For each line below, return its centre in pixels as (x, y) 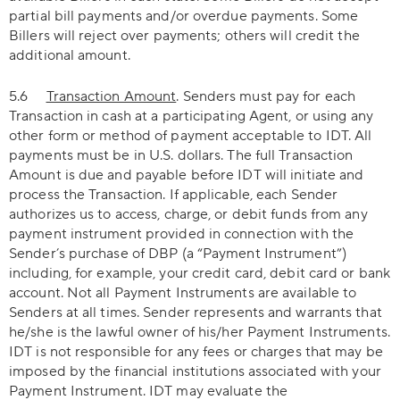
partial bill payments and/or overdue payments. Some (184, 16)
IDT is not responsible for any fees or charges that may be (196, 352)
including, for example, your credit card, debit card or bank (200, 273)
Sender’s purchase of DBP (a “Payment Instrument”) (178, 254)
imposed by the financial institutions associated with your (195, 371)
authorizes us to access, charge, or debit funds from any (188, 214)
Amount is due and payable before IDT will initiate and (187, 175)
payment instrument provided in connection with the (182, 234)
